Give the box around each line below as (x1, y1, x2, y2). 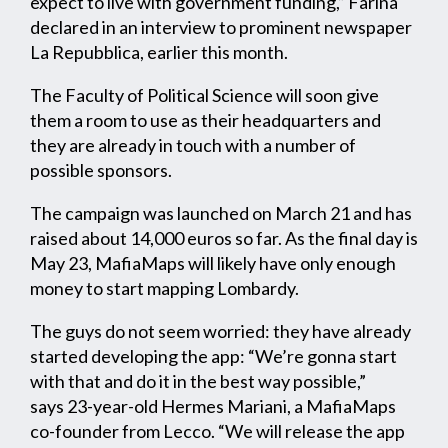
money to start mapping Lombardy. (30, 277, 299, 300)
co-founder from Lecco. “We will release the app (30, 420, 405, 443)
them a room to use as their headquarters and (30, 109, 381, 132)
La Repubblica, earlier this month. (30, 41, 288, 64)
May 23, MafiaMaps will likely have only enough (30, 252, 396, 275)
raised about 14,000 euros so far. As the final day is (30, 227, 418, 250)
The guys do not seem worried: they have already (30, 320, 411, 343)
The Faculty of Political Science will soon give (30, 84, 379, 107)
